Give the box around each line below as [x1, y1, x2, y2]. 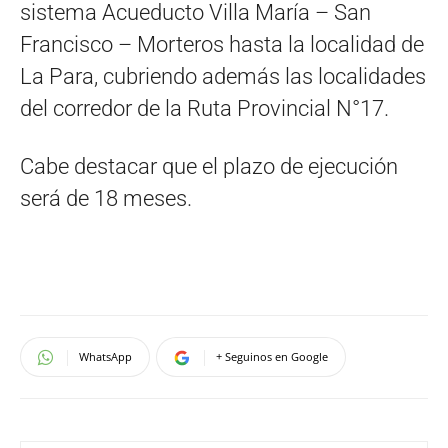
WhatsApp [79, 349, 132, 365]
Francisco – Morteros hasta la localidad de [20, 32, 424, 58]
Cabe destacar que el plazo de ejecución [20, 154, 398, 180]
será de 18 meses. [20, 186, 192, 212]
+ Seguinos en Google [216, 349, 328, 365]
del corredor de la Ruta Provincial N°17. [20, 96, 389, 122]
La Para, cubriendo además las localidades [20, 64, 426, 90]
